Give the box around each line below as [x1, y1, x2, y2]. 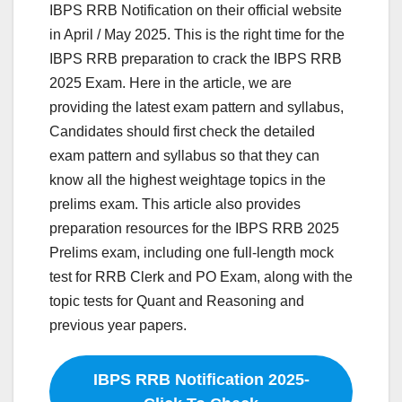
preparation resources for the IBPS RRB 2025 [49, 220, 339, 236]
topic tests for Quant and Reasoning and [49, 293, 304, 309]
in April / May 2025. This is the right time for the [49, 26, 345, 42]
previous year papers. [49, 317, 187, 333]
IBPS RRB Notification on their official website [49, 2, 342, 18]
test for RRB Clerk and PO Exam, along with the [49, 268, 353, 284]
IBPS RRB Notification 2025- [92, 370, 310, 389]
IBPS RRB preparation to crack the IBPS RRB [49, 50, 342, 66]
